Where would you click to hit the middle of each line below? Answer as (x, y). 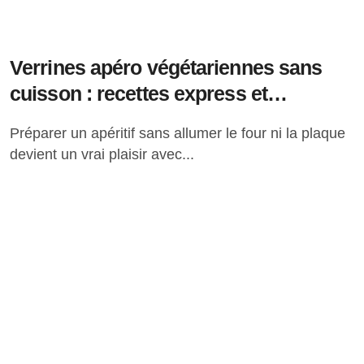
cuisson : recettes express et (139, 93)
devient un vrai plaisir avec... (102, 154)
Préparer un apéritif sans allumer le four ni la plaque (15, 133)
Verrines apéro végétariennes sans (166, 67)
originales (54, 119)
